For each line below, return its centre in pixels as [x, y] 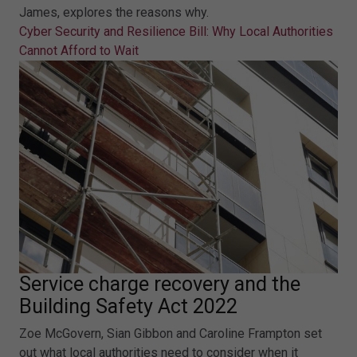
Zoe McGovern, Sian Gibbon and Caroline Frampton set [171, 333]
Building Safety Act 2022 [128, 306]
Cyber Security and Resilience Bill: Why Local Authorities [176, 32]
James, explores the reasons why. [114, 13]
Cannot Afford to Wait [79, 51]
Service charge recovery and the [160, 284]
